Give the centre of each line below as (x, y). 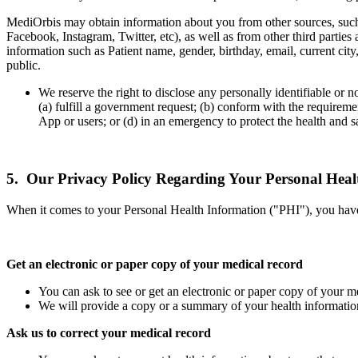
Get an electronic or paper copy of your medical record (155, 265)
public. (24, 65)
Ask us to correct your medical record (109, 333)
